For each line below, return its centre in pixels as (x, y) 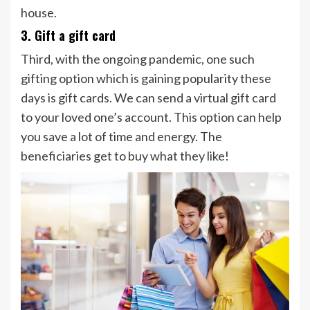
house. (39, 13)
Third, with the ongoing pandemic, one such (138, 59)
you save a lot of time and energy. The (121, 137)
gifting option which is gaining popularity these (146, 79)
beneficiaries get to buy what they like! (125, 156)
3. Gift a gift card (68, 36)
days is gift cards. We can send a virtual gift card (148, 98)
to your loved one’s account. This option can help (151, 117)
